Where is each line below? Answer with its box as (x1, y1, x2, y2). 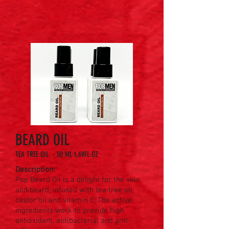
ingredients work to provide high (15, 206, 124, 215)
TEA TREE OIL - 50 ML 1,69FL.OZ (15, 150, 98, 159)
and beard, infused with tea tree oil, (15, 186, 134, 195)
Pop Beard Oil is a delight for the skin (15, 175, 140, 185)
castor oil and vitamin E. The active (15, 196, 132, 205)
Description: (15, 165, 57, 174)
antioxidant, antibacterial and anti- (15, 216, 131, 225)
